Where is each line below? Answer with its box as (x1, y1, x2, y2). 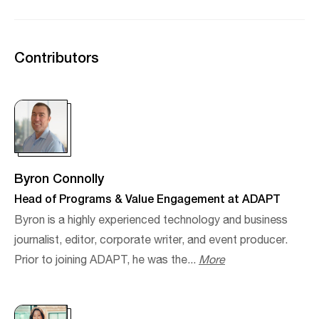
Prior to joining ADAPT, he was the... (14, 251, 199, 269)
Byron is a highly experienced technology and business (14, 211, 288, 229)
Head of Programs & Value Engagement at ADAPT (14, 189, 281, 207)
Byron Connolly (14, 167, 104, 188)
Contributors (14, 46, 99, 68)
